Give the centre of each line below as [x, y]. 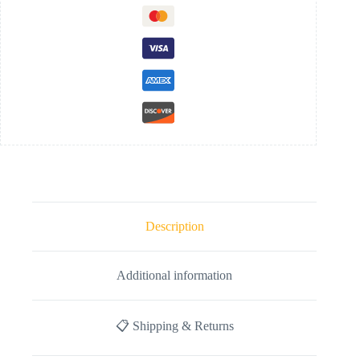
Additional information [175, 275]
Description [174, 227]
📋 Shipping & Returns [174, 326]
